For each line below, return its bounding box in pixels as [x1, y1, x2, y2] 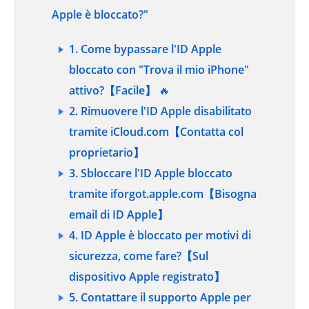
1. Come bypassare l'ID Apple [69, 41, 221, 57]
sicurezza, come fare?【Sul [69, 248, 208, 263]
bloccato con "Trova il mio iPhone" [69, 61, 249, 77]
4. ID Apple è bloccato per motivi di [69, 227, 251, 243]
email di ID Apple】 [69, 206, 168, 222]
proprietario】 [69, 144, 144, 160]
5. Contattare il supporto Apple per [69, 289, 251, 305]
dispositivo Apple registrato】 [69, 268, 225, 284]
